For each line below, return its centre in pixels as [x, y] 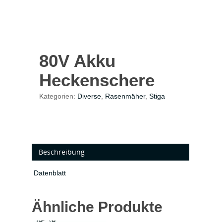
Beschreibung [62, 152]
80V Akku [77, 61]
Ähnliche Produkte [97, 207]
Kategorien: [58, 96]
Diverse [89, 96]
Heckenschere [97, 80]
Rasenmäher [125, 96]
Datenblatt [50, 173]
